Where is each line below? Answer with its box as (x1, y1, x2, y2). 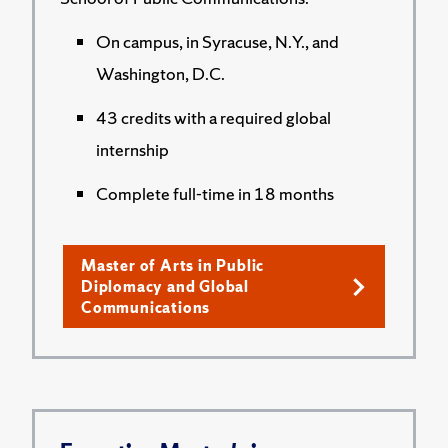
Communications (81, 297, 211, 318)
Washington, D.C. (96, 62, 225, 85)
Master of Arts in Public (81, 255, 265, 276)
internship (96, 138, 169, 161)
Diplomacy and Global (81, 276, 250, 297)
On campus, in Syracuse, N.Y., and (96, 30, 339, 53)
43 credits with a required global (96, 106, 331, 129)
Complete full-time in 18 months (96, 182, 334, 205)
